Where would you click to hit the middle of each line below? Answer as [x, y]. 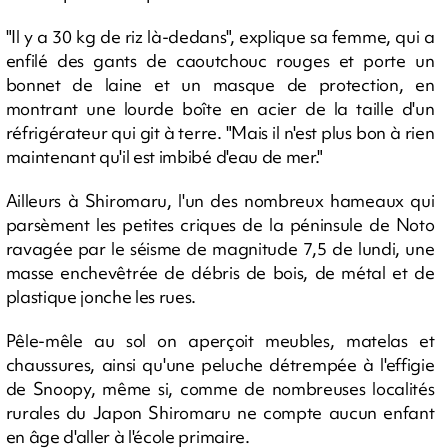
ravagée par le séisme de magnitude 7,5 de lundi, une [220, 248]
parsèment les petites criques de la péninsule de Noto [220, 224]
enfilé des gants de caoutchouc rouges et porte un [220, 60]
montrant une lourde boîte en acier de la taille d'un [220, 108]
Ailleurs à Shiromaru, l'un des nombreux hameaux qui [220, 200]
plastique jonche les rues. [101, 296]
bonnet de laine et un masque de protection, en [220, 84]
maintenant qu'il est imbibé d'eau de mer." [164, 156]
